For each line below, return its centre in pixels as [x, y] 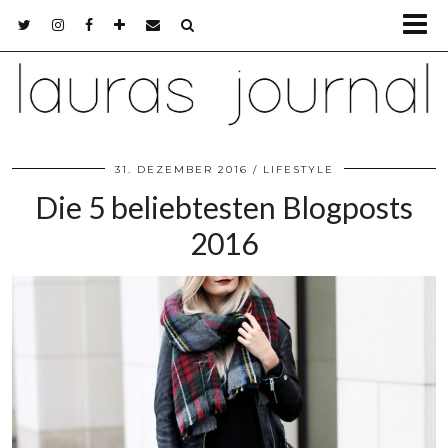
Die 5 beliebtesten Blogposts [224, 207]
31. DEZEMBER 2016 [181, 170]
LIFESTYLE [298, 170]
